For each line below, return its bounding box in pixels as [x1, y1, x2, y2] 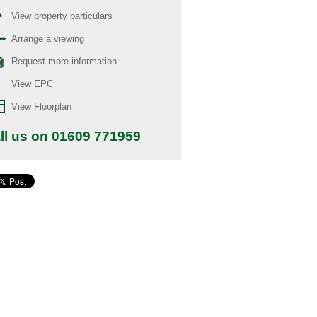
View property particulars [11, 10, 113, 21]
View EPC [11, 78, 53, 89]
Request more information [11, 55, 117, 67]
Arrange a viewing [11, 33, 84, 44]
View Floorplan [11, 100, 71, 112]
